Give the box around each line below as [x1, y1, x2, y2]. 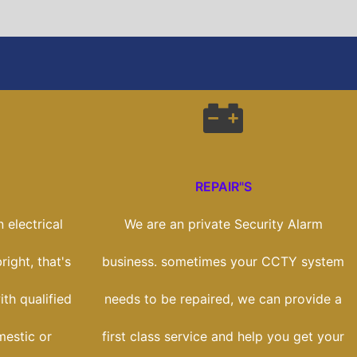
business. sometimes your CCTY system [102, 253, 344, 270]
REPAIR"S [194, 178, 252, 195]
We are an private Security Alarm [124, 216, 323, 233]
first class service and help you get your [102, 328, 344, 345]
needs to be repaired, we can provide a [104, 291, 342, 308]
